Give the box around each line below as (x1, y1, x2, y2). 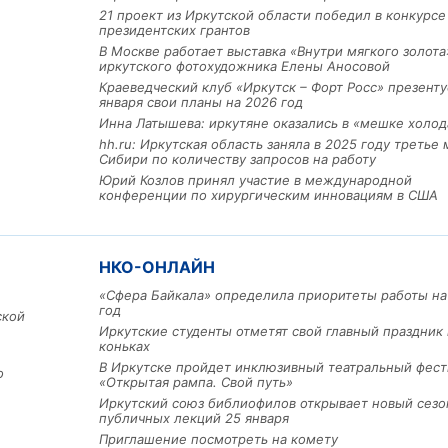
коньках (99, 338, 150, 355)
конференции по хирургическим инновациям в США (99, 187, 438, 204)
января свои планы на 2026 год (99, 94, 303, 111)
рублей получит (283, 179, 387, 196)
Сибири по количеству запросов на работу (99, 151, 376, 168)
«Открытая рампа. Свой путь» (99, 374, 293, 391)
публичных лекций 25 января (99, 410, 289, 427)
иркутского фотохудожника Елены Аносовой (99, 58, 390, 75)
